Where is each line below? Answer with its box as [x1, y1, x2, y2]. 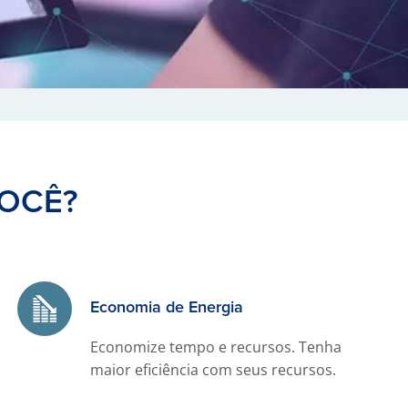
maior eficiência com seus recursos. [90, 360, 337, 380]
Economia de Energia [90, 295, 244, 319]
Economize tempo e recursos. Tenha [90, 337, 342, 357]
